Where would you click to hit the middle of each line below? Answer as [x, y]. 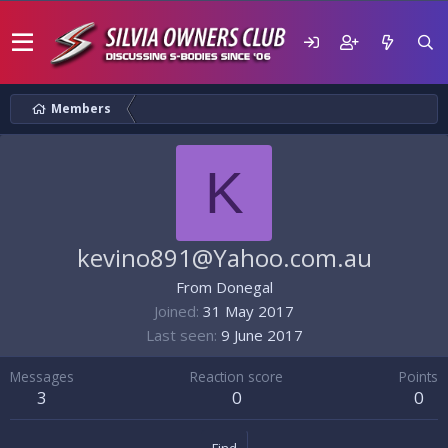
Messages [42, 376]
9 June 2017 [261, 335]
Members [81, 108]
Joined [175, 311]
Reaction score [236, 376]
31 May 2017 [248, 311]
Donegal [244, 287]
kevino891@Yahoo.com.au [224, 257]
